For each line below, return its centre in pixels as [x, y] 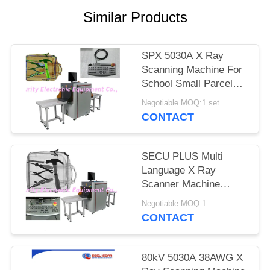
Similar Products [135, 17]
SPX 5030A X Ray [183, 56]
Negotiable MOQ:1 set [181, 103]
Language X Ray [179, 171]
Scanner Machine [181, 184]
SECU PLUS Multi [183, 157]
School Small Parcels [190, 84]
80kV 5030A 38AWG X [193, 257]
